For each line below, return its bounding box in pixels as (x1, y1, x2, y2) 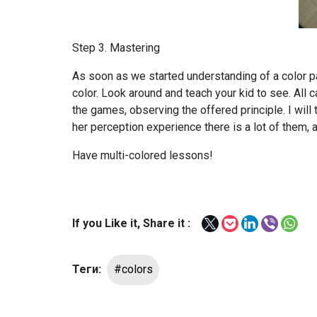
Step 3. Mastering (72, 40, 160, 54)
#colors (113, 263, 153, 277)
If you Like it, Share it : (72, 216, 190, 230)
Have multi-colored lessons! (72, 148, 213, 162)
